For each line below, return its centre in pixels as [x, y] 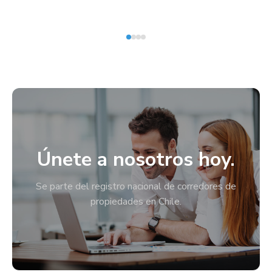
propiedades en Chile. [136, 202]
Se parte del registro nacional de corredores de [136, 186]
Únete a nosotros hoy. [136, 159]
